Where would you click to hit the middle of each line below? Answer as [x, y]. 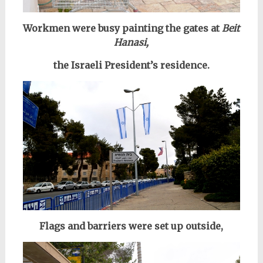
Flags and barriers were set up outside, [131, 226]
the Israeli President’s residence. [131, 65]
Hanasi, [131, 43]
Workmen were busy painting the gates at [123, 28]
